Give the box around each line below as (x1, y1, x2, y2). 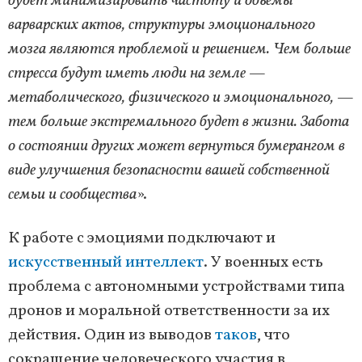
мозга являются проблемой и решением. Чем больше (8, 37, 351, 61)
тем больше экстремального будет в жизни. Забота (8, 110, 349, 133)
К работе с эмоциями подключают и (8, 226, 276, 250)
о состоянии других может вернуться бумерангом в (8, 134, 345, 158)
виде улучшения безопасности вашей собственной (8, 158, 330, 182)
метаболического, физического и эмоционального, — (8, 86, 353, 109)
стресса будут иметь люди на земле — (8, 61, 265, 85)
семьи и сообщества (8, 183, 137, 206)
